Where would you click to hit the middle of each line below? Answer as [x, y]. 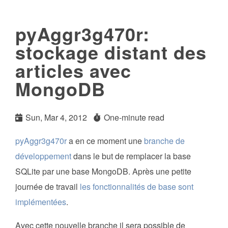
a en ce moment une [105, 141]
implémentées [41, 202]
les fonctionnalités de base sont [137, 187]
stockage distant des [111, 52]
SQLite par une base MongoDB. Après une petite [103, 172]
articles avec [73, 70]
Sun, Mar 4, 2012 [56, 118]
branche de [164, 141]
